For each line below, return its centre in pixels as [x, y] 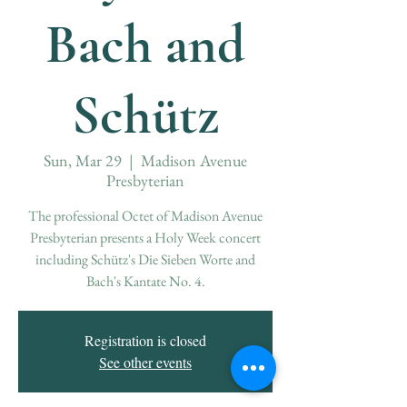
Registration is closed [145, 340]
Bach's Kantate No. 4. [145, 281]
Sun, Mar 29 [83, 160]
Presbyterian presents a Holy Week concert [145, 238]
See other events [145, 362]
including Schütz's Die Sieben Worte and [145, 259]
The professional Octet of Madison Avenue [145, 216]
